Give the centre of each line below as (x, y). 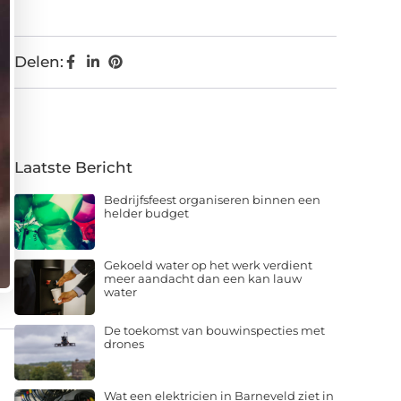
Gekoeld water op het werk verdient (208, 265)
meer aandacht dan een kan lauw (203, 279)
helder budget (146, 213)
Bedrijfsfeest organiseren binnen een (212, 200)
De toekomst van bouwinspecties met (214, 331)
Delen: (39, 62)
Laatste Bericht (73, 168)
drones (124, 344)
